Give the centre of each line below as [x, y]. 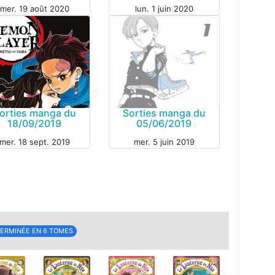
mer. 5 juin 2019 [164, 142]
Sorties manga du [164, 113]
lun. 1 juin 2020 [164, 9]
